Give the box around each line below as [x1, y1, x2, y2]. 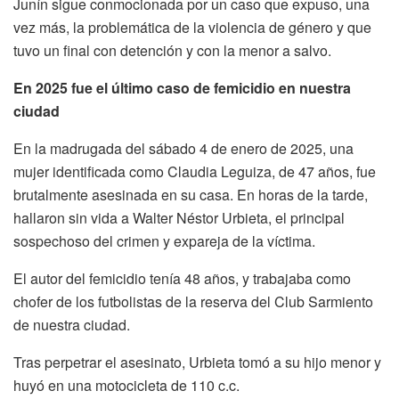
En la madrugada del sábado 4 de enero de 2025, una [13, 137, 354, 159]
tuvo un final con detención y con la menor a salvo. [13, 39, 331, 61]
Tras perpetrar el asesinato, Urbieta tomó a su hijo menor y [13, 351, 381, 372]
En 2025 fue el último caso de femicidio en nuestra [13, 77, 351, 98]
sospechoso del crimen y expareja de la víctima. [13, 230, 315, 251]
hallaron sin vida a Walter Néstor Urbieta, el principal [13, 207, 345, 228]
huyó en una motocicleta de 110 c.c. [13, 374, 240, 395]
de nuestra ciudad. [13, 313, 130, 335]
